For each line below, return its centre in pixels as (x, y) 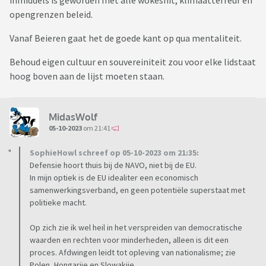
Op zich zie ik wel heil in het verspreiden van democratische (136, 228)
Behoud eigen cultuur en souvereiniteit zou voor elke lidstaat (133, 62)
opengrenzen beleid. (52, 15)
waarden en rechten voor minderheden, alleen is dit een (129, 240)
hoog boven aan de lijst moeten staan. (88, 76)
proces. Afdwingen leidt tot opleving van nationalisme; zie (133, 253)
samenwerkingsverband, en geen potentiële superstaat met (137, 190)
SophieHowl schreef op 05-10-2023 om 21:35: (114, 153)
